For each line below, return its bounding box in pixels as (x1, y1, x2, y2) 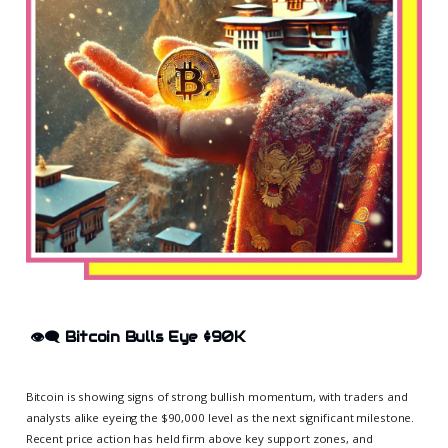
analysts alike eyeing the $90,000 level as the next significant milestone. (25, 409, 415, 425)
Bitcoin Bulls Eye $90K (64, 328, 245, 347)
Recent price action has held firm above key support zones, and (25, 430, 373, 446)
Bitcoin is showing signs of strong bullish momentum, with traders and (25, 388, 408, 404)
